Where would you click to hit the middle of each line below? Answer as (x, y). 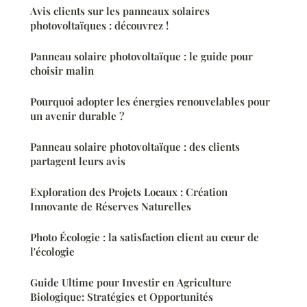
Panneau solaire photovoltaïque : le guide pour (142, 56)
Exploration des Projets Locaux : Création (129, 192)
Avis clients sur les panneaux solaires (120, 11)
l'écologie (52, 251)
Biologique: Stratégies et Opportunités (122, 296)
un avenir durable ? (77, 115)
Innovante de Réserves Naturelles (111, 206)
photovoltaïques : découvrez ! (99, 25)
